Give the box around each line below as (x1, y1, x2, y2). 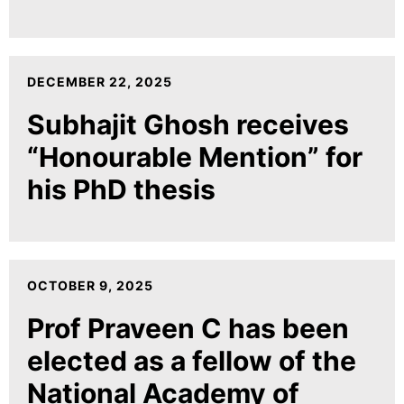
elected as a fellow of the (27, 344, 356, 377)
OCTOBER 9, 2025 (27, 277, 153, 293)
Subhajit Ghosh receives (27, 107, 349, 141)
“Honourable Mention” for (27, 140, 363, 173)
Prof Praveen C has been (27, 311, 349, 344)
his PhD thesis (27, 172, 216, 206)
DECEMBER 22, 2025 (27, 73, 172, 89)
